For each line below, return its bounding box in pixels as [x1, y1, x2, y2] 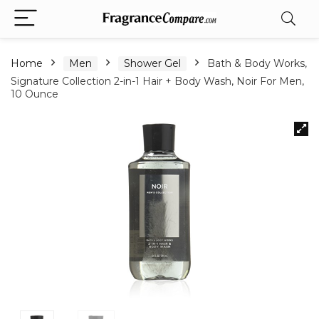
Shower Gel [124, 57, 181, 70]
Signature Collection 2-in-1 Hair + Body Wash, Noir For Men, [11, 75, 304, 88]
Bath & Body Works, [207, 57, 307, 70]
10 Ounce [11, 88, 58, 100]
